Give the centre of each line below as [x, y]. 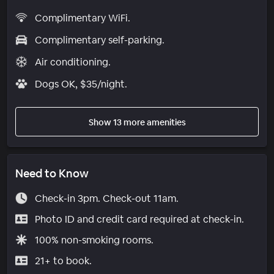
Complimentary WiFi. [82, 18]
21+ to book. [63, 261]
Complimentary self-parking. [99, 40]
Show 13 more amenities [137, 122]
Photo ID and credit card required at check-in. [139, 219]
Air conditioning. [72, 62]
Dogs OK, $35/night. [81, 84]
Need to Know [52, 173]
